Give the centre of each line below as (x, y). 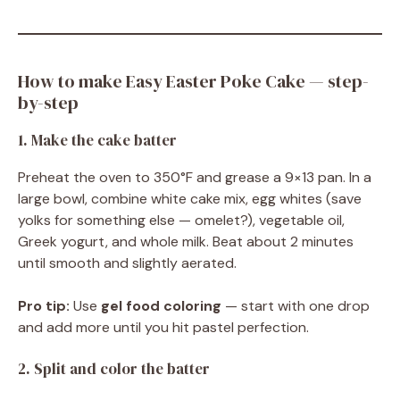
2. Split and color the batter (114, 369)
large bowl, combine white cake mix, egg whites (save (190, 199)
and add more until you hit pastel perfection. (163, 327)
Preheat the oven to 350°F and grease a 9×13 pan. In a (195, 177)
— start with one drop (296, 306)
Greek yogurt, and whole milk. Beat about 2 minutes (186, 242)
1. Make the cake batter (97, 140)
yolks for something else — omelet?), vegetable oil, (181, 220)
